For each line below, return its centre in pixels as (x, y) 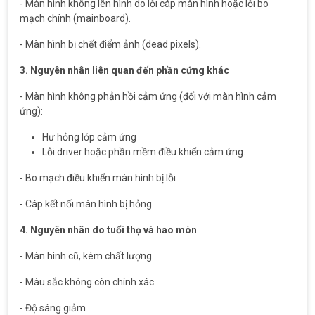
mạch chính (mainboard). (75, 18)
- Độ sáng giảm (53, 308)
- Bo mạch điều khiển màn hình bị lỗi (98, 178)
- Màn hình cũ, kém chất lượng (86, 256)
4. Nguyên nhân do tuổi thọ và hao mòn (108, 230)
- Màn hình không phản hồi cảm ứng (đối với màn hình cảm (148, 96)
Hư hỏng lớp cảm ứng (89, 137)
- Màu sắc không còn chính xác (87, 282)
